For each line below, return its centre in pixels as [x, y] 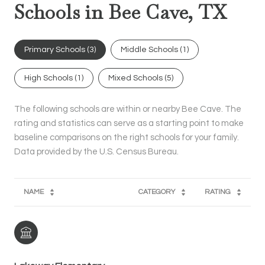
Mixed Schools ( [138, 78]
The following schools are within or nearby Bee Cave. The [128, 109]
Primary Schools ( [57, 49]
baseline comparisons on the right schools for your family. [127, 137]
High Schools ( [51, 78]
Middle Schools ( [151, 49]
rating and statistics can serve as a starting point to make [129, 123]
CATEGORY [157, 192]
